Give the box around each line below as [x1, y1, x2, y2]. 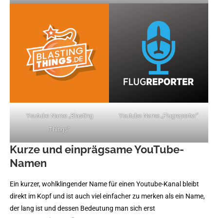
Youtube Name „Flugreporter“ [119, 112, 199, 119]
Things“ [49, 126, 70, 133]
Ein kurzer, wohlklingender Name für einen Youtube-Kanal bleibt [10, 180, 199, 188]
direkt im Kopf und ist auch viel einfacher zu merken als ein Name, [10, 192, 205, 200]
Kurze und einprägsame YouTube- [10, 143, 184, 156]
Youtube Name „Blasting [26, 112, 93, 119]
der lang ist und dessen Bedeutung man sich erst [10, 204, 155, 212]
